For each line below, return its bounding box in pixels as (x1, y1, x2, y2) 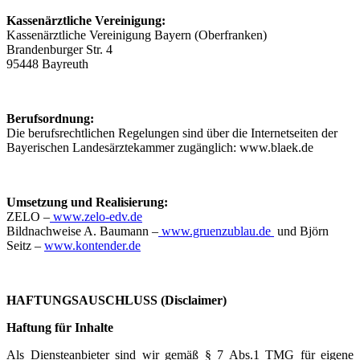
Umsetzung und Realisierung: (6, 195, 168, 209)
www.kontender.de (44, 239, 141, 252)
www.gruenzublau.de (158, 224, 274, 238)
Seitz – (6, 239, 44, 252)
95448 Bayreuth (6, 57, 88, 71)
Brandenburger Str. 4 (6, 43, 112, 56)
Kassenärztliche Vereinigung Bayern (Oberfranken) (6, 28, 267, 42)
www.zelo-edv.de (50, 210, 142, 223)
